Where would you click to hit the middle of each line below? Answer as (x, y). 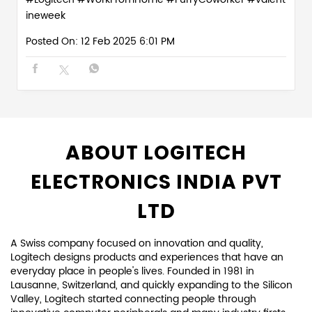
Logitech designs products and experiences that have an (147, 257)
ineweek (46, 15)
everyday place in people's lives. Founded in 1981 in (132, 271)
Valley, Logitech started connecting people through (133, 299)
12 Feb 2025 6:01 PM (128, 41)
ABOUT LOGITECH (156, 153)
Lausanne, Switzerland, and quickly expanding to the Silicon (151, 285)
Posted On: (52, 41)
